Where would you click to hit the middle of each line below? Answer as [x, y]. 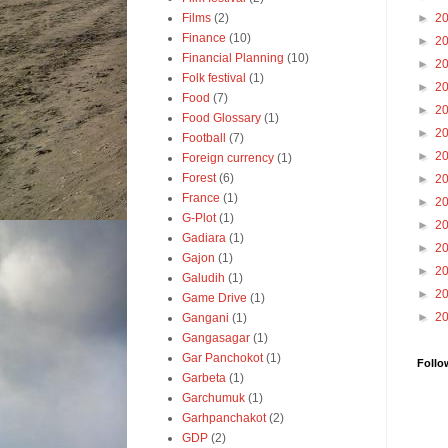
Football [204, 138]
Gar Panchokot [222, 358]
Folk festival [214, 78]
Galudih [203, 278]
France [201, 198]
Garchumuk [213, 398]
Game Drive [214, 298]
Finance [204, 38]
